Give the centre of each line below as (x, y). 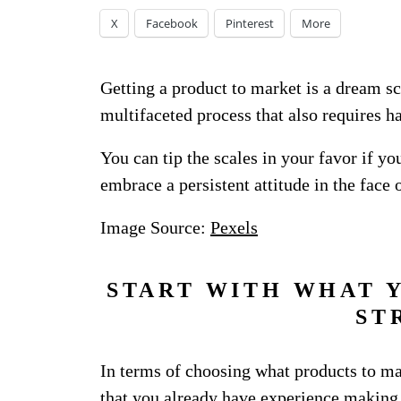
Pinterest (250, 23)
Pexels (234, 227)
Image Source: (155, 227)
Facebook (172, 23)
